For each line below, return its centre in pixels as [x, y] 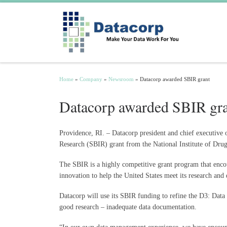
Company [91, 79]
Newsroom [121, 79]
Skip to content [33, 13]
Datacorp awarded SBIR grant [175, 79]
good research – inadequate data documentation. [128, 206]
